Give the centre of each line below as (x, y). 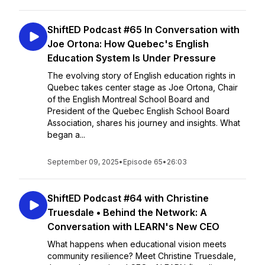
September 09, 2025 (83, 162)
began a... (66, 135)
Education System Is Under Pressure (132, 58)
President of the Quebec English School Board (138, 111)
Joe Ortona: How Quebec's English (128, 44)
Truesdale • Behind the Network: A (127, 212)
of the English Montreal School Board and (128, 99)
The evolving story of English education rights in (141, 75)
